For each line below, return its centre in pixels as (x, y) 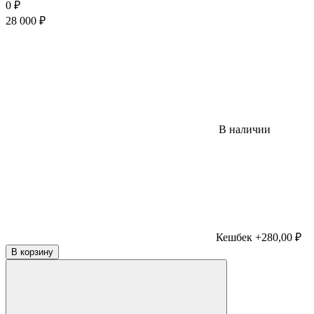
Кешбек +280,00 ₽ (259, 237)
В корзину (32, 252)
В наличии (243, 129)
